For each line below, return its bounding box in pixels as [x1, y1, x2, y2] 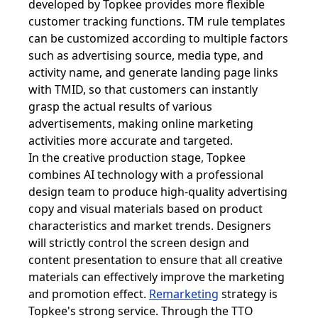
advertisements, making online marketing [28, 115, 253, 131]
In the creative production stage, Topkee [28, 149, 246, 165]
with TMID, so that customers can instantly [28, 81, 258, 97]
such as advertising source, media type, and [28, 47, 263, 63]
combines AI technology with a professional [28, 166, 263, 182]
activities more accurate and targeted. [28, 132, 233, 148]
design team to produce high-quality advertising [28, 183, 287, 199]
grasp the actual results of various [28, 98, 212, 114]
